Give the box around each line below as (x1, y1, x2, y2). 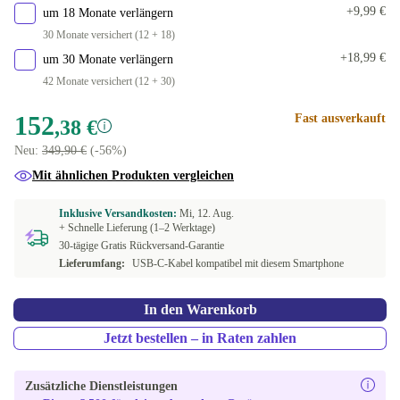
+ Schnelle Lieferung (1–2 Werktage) (59, 221, 215, 234)
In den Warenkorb (143, 302, 257, 317)
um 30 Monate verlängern (43, 53, 173, 66)
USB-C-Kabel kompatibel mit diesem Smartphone (132, 257, 344, 270)
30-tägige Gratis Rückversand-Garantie (59, 239, 224, 252)
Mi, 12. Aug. (179, 207, 234, 220)
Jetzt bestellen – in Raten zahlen (104, 330, 296, 346)
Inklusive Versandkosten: (59, 207, 179, 220)
